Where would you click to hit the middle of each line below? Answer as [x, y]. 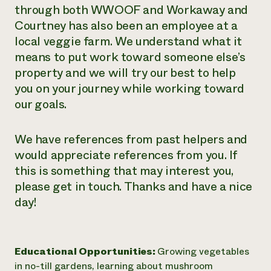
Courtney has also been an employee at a [126, 26]
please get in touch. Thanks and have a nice [133, 187]
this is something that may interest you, [124, 171]
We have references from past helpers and [131, 139]
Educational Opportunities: [86, 251]
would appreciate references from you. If [126, 155]
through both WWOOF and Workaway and [132, 10]
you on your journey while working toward [130, 89]
